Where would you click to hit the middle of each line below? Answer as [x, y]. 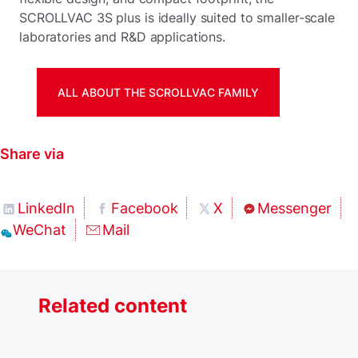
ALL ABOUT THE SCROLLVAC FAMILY [158, 92]
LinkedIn [46, 208]
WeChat [40, 229]
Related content [113, 305]
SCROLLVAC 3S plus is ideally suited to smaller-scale [177, 18]
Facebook [144, 208]
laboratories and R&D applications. [123, 37]
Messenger [294, 208]
